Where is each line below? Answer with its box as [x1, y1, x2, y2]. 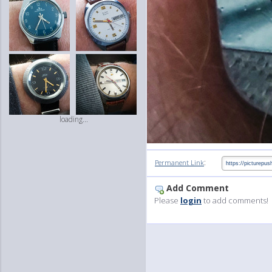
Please [154, 195, 180, 206]
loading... [59, 114, 88, 124]
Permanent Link [155, 158, 204, 168]
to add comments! [202, 195, 268, 206]
